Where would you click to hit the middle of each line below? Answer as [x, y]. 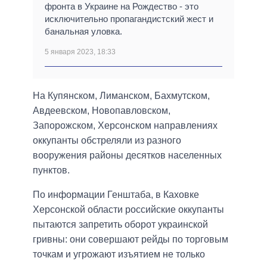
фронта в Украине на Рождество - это [122, 7]
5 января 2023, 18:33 [80, 52]
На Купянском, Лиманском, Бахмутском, [121, 96]
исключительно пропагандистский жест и [129, 19]
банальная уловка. [83, 32]
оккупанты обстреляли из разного [107, 141]
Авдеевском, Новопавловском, [102, 111]
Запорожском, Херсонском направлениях [125, 126]
